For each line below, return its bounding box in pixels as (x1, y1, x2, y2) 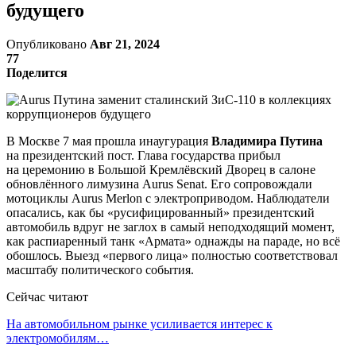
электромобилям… (6, 331, 109, 345)
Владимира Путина (211, 133, 323, 148)
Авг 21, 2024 (90, 37, 160, 51)
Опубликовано (6, 37, 90, 51)
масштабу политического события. (6, 262, 194, 277)
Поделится (6, 65, 68, 79)
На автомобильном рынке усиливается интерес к (6, 316, 273, 331)
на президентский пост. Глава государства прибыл (6, 148, 281, 162)
